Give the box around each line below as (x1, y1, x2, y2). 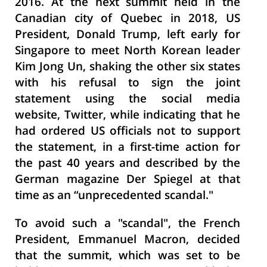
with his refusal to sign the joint (15, 74, 240, 93)
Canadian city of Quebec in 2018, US (15, 10, 240, 29)
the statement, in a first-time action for (15, 139, 240, 157)
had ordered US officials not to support (15, 123, 240, 141)
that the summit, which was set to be (15, 247, 240, 266)
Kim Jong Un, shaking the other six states (15, 58, 240, 77)
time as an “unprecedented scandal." (15, 187, 213, 206)
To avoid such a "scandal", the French (15, 215, 240, 234)
